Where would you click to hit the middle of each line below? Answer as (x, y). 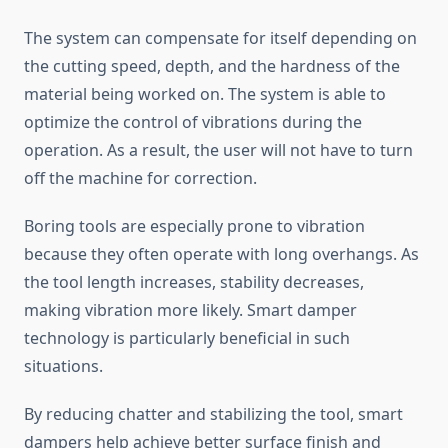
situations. (63, 366)
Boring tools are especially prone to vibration (194, 226)
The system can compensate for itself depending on (220, 38)
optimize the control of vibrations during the (193, 122)
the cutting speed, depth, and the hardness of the (212, 66)
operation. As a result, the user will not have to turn (218, 150)
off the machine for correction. (140, 178)
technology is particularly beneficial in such (187, 338)
